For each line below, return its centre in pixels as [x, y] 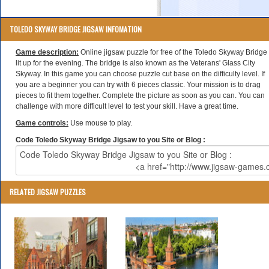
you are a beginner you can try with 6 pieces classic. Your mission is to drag [138, 85]
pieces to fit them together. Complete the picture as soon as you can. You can [140, 95]
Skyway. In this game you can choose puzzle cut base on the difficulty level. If [140, 74]
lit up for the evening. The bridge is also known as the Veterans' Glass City [135, 63]
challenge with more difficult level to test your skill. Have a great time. [127, 106]
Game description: [47, 52]
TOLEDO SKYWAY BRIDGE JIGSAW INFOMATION [76, 29]
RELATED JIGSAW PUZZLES [48, 192]
